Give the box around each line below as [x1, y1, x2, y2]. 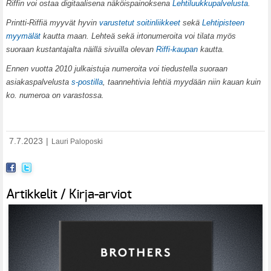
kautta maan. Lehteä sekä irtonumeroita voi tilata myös [41, 31, 236, 41]
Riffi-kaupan [156, 45, 198, 54]
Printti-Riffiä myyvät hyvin [6, 18, 99, 28]
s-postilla [71, 77, 103, 87]
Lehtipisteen [202, 18, 244, 28]
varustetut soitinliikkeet [99, 18, 183, 28]
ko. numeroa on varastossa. [6, 91, 104, 100]
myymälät [6, 31, 41, 41]
